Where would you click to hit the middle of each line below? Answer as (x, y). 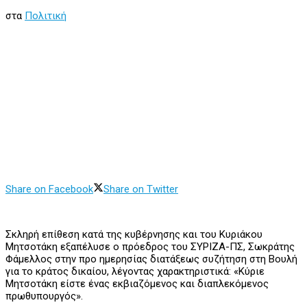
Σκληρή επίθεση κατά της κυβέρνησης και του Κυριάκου (134, 235)
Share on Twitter (141, 189)
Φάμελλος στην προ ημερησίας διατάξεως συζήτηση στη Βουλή (151, 259)
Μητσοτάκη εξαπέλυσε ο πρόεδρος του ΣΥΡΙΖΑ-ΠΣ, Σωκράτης (150, 247)
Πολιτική (46, 16)
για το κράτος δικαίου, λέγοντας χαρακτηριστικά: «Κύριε (135, 272)
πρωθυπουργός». (44, 296)
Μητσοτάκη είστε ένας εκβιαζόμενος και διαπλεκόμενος (137, 284)
